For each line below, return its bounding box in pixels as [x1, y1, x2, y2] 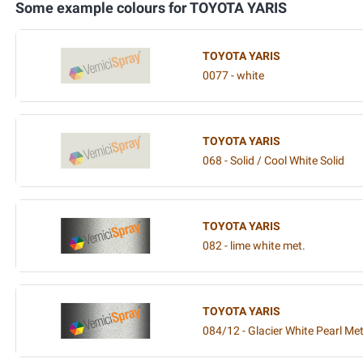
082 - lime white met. [203, 238, 305, 253]
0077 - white [203, 68, 264, 83]
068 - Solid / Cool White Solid [203, 153, 344, 168]
